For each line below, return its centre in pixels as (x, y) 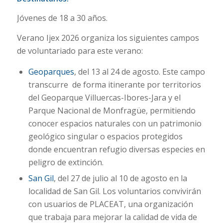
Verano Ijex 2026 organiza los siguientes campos (108, 38)
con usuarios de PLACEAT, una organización (111, 204)
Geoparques (51, 72)
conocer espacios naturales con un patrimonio (115, 124)
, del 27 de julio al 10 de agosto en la (120, 178)
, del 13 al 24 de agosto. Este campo (139, 72)
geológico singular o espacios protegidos (105, 137)
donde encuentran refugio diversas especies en (116, 150)
